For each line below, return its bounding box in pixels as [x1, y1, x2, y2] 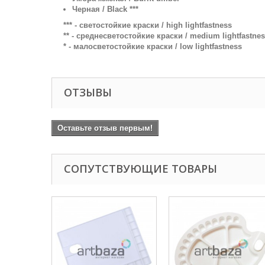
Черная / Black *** [72, 4, 138, 14]
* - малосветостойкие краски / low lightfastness [63, 41, 242, 51]
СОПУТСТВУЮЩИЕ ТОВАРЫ [64, 161, 217, 176]
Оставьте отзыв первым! [57, 123, 153, 132]
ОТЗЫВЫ [64, 85, 112, 99]
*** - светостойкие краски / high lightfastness [63, 20, 232, 30]
